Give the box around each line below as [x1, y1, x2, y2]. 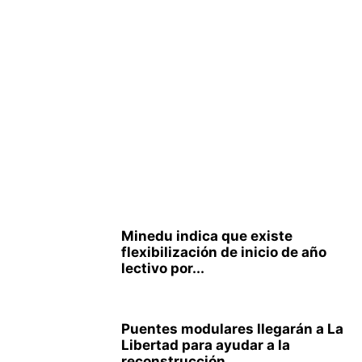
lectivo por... [121, 260, 204, 276]
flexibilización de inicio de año [121, 244, 326, 260]
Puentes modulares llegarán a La [121, 321, 343, 337]
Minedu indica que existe [121, 228, 293, 244]
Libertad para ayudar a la [121, 337, 290, 353]
